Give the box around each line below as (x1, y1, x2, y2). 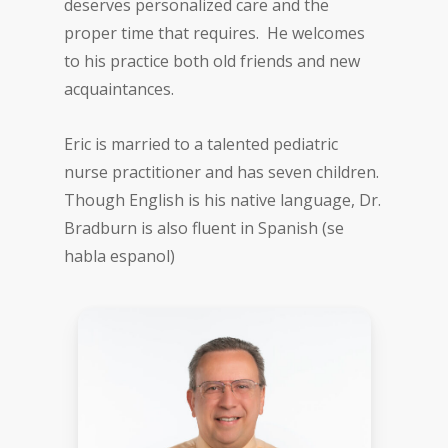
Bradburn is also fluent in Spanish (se (64, 216, 345, 239)
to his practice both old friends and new (64, 49, 361, 72)
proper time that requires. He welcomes (64, 21, 366, 44)
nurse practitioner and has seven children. (64, 160, 384, 183)
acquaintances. (64, 77, 175, 100)
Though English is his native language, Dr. (64, 188, 382, 211)
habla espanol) (64, 244, 176, 267)
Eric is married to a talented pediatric (64, 132, 339, 155)
